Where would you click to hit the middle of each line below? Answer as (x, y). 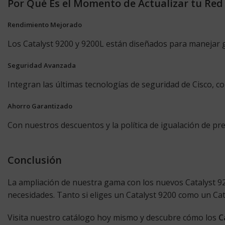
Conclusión (35, 160)
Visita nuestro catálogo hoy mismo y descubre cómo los (113, 217)
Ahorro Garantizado (40, 106)
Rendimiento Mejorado (45, 25)
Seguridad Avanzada (42, 65)
